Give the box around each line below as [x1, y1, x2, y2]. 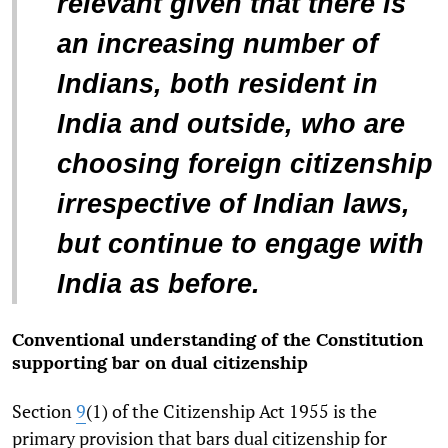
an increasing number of [57, 28, 378, 59]
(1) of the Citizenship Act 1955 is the [86, 398, 377, 423]
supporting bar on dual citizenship [12, 350, 308, 374]
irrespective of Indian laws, [57, 188, 410, 219]
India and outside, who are [57, 108, 405, 139]
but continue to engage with [57, 228, 424, 259]
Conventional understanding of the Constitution [12, 327, 423, 351]
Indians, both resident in [57, 68, 378, 99]
